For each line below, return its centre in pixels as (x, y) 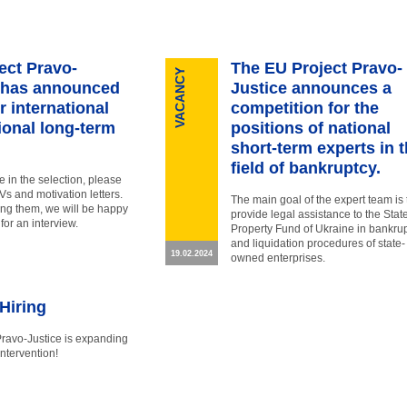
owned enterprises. (278, 258)
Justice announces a (311, 89)
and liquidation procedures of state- (318, 244)
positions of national (310, 129)
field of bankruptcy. (305, 169)
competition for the (304, 109)
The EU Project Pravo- (316, 69)
